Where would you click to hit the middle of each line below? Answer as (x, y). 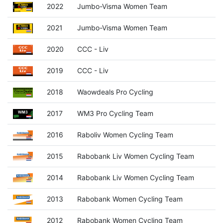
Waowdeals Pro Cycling (115, 92)
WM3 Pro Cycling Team (115, 113)
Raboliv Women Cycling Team (125, 135)
